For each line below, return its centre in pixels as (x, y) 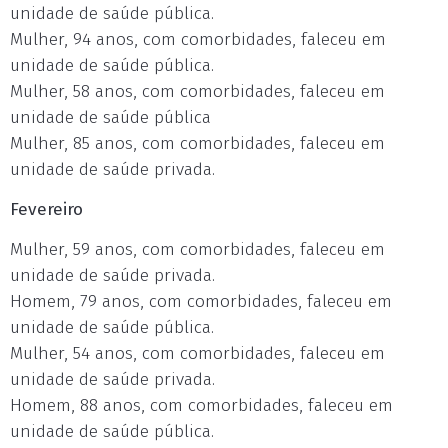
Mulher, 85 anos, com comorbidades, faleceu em (197, 143)
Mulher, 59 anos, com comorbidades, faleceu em (197, 249)
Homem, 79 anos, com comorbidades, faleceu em (201, 301)
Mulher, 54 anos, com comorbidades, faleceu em (197, 353)
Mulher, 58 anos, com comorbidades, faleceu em (197, 91)
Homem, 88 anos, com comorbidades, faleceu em (201, 405)
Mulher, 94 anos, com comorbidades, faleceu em (198, 39)
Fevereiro (46, 209)
